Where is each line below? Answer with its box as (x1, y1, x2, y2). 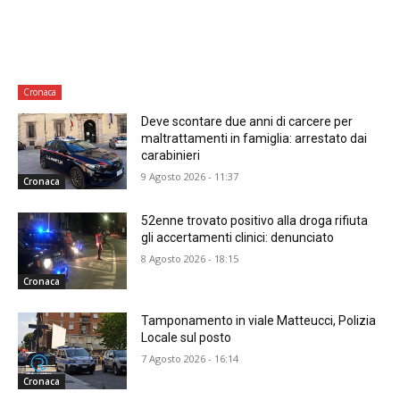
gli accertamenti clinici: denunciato (141, 230, 335, 246)
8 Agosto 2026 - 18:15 (141, 252, 239, 266)
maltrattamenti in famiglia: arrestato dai (141, 130, 368, 146)
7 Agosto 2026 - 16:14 (141, 352, 239, 366)
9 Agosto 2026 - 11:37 (141, 169, 239, 183)
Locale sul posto (141, 330, 232, 346)
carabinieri (141, 147, 201, 162)
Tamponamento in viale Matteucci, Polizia (141, 313, 377, 329)
